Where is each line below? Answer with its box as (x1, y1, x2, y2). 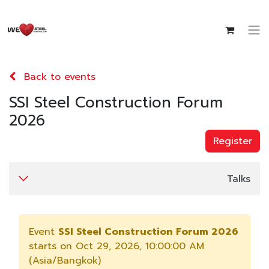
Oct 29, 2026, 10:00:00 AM (76, 239, 204, 253)
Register (213, 134, 252, 148)
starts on (29, 239, 76, 253)
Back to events (24, 70, 95, 84)
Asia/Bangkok (32, 253, 98, 268)
